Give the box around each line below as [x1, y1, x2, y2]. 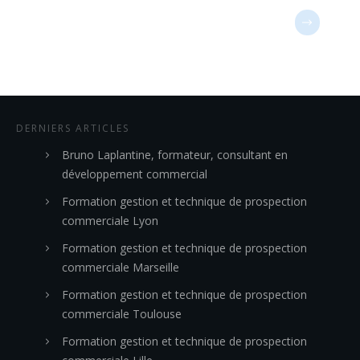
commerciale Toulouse [62, 306, 182, 321]
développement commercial [62, 166, 207, 182]
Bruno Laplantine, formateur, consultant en [62, 147, 288, 162]
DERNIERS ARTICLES [16, 121, 129, 135]
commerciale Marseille [62, 260, 179, 275]
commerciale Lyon [62, 213, 158, 228]
